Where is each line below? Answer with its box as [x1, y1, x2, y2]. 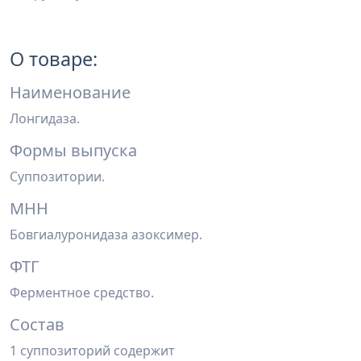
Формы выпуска [10, 139, 137, 161]
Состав [10, 313, 64, 335]
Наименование [10, 81, 131, 103]
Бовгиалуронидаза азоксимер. [10, 226, 202, 243]
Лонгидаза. [10, 110, 80, 127]
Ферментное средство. [10, 284, 154, 301]
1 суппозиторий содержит [10, 342, 175, 359]
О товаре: [10, 46, 98, 72]
